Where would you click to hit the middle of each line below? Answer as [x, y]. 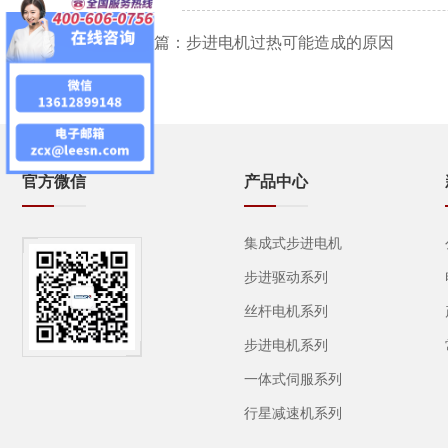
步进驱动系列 [286, 277]
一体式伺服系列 [293, 379]
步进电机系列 [286, 345]
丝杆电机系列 [286, 311]
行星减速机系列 [293, 413]
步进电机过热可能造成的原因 [290, 42]
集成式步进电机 [293, 243]
